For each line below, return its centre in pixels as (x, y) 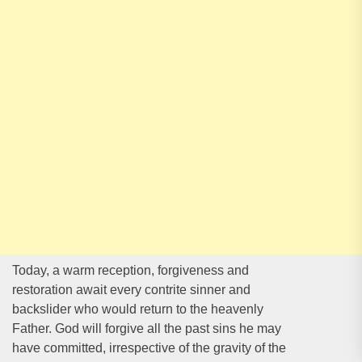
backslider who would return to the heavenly (138, 309)
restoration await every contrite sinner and (131, 290)
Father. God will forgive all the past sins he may (147, 328)
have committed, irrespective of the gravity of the (149, 348)
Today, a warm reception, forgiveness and (130, 270)
